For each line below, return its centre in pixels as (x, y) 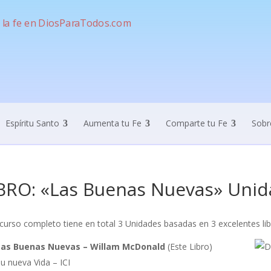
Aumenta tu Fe (112, 123)
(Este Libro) (188, 247)
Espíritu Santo (32, 123)
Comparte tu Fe (196, 123)
